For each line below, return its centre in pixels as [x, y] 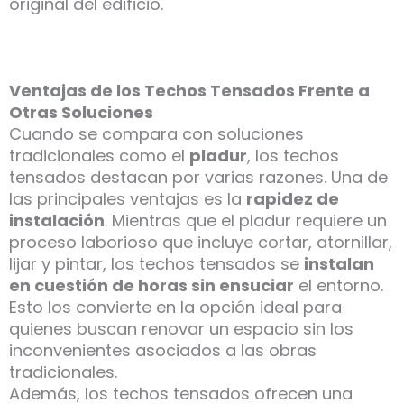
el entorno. [339, 286]
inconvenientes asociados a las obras [163, 351]
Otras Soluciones [81, 113]
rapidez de [293, 199]
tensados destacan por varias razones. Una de [198, 178]
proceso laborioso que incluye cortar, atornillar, [201, 243]
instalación [57, 221]
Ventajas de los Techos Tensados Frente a [189, 91]
